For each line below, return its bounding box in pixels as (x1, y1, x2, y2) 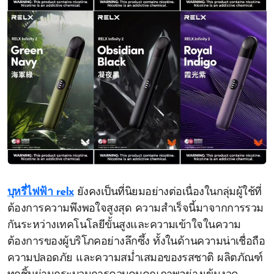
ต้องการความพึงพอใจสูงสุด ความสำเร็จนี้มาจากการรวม (7, 203, 264, 215)
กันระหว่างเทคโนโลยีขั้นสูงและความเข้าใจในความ (7, 220, 241, 231)
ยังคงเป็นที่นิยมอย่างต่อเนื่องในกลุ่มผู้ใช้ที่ (73, 187, 262, 198)
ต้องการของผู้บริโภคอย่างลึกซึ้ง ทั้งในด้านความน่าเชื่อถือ (7, 236, 265, 248)
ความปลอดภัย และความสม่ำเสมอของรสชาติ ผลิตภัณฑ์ (7, 253, 263, 264)
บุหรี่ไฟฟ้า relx (7, 187, 74, 198)
